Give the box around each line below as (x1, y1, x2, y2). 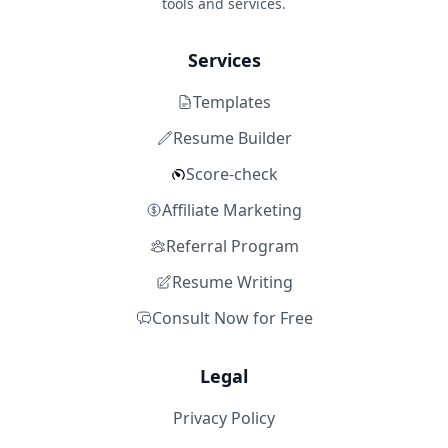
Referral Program (165, 235, 299, 257)
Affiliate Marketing (162, 199, 302, 221)
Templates (193, 91, 271, 113)
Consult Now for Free (151, 307, 313, 329)
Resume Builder (172, 127, 292, 149)
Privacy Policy (173, 407, 275, 429)
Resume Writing (171, 271, 293, 293)
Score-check (185, 163, 278, 185)
